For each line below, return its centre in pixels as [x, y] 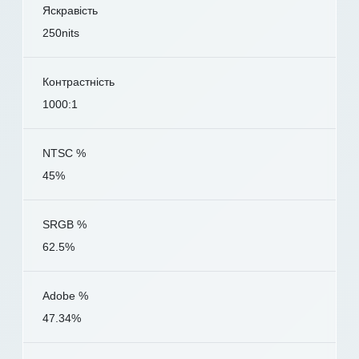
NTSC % [64, 153]
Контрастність [79, 82]
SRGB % [65, 225]
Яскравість [70, 11]
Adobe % [65, 296]
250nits [61, 33]
